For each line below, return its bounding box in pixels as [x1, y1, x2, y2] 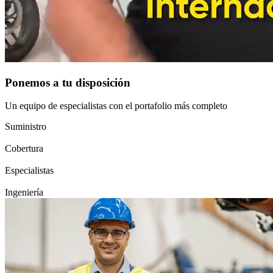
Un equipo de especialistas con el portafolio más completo [5, 101, 227, 112]
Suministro [5, 121, 46, 132]
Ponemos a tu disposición [5, 76, 130, 89]
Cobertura [5, 143, 43, 154]
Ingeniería [5, 187, 43, 198]
